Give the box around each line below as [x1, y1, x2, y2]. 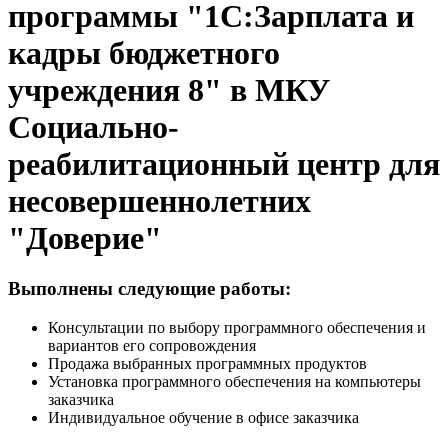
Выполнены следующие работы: [8, 278, 291, 300]
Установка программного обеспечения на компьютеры [48, 372, 421, 390]
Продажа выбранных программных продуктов [48, 354, 367, 372]
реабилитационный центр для [8, 145, 440, 182]
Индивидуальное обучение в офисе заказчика [48, 408, 359, 426]
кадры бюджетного [8, 34, 280, 71]
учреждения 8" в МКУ [8, 71, 330, 108]
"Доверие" [8, 219, 162, 256]
